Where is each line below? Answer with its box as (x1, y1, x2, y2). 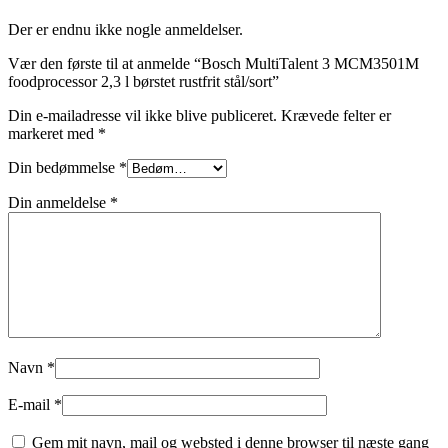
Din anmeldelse (8, 193, 110, 211)
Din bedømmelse (8, 158, 119, 176)
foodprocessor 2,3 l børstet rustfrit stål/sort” (8, 72, 279, 90)
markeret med (8, 124, 98, 142)
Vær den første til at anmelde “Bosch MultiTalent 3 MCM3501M (8, 54, 419, 72)
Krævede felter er (281, 106, 391, 124)
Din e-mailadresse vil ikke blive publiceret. (8, 106, 277, 124)
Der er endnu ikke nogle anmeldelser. (8, 20, 243, 38)
